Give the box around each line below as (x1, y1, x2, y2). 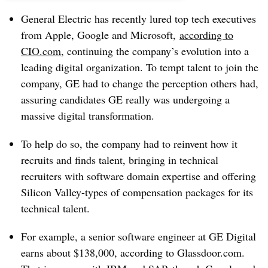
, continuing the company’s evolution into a (61, 44, 249, 58)
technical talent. (21, 201, 93, 215)
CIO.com (21, 44, 61, 58)
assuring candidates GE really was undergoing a (21, 92, 230, 106)
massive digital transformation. (21, 108, 154, 123)
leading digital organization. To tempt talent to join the (21, 60, 258, 74)
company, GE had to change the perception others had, (21, 76, 258, 90)
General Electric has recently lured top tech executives (21, 11, 256, 26)
